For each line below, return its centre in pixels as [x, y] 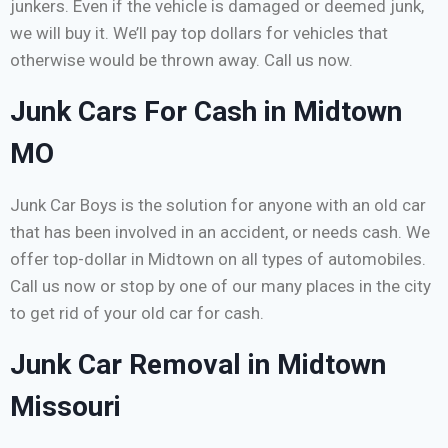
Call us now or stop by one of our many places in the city [220, 286]
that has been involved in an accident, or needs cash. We [220, 232]
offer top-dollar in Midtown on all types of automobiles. [218, 259]
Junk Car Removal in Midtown [198, 365]
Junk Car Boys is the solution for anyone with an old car [218, 205]
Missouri [65, 407]
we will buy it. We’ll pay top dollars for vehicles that [199, 33]
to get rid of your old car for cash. [137, 313]
